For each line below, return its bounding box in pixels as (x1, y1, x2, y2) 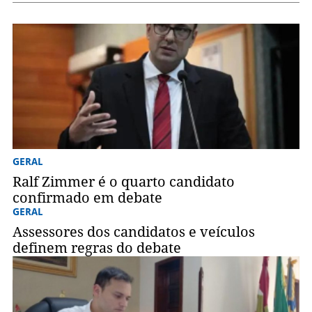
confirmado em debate (12, 189, 162, 207)
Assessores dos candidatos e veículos (12, 224, 255, 241)
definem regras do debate (12, 240, 181, 257)
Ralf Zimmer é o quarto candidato (12, 173, 235, 191)
